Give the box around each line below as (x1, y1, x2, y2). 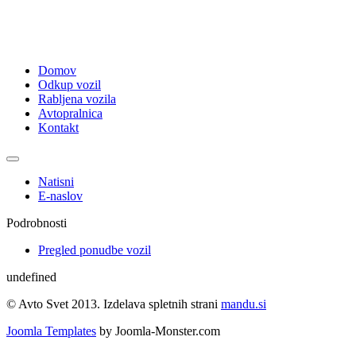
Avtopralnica (38, 106, 103, 120)
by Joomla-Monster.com (96, 323, 220, 338)
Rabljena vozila (38, 91, 116, 106)
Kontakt (38, 120, 79, 134)
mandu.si (221, 296, 266, 311)
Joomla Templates (6, 323, 96, 338)
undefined (6, 269, 56, 284)
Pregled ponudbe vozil (38, 242, 151, 257)
